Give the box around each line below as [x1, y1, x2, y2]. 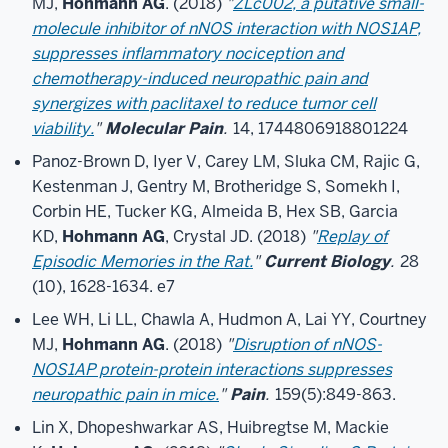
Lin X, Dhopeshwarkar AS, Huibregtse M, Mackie [32, 417, 389, 438]
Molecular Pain [105, 118, 223, 139]
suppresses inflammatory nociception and [32, 43, 344, 64]
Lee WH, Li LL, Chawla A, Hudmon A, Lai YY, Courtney [32, 309, 427, 330]
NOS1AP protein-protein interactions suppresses [32, 359, 392, 380]
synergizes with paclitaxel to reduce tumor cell [32, 93, 376, 114]
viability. [32, 118, 94, 139]
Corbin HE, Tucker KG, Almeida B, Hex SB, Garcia [32, 201, 398, 222]
